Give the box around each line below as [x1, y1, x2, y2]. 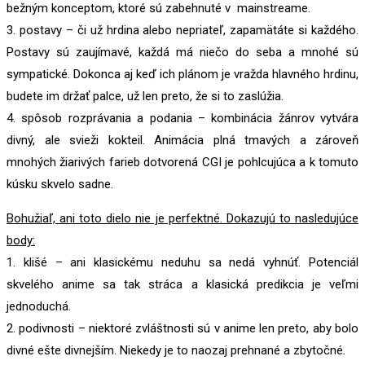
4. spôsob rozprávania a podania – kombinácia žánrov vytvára [7, 111, 358, 126]
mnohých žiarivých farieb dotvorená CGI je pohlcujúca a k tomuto [7, 155, 358, 170]
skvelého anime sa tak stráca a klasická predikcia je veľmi [7, 277, 358, 292]
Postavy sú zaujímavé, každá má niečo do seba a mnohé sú [7, 45, 358, 60]
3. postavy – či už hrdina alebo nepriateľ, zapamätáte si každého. [7, 23, 358, 38]
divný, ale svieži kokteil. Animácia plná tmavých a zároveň [7, 133, 358, 148]
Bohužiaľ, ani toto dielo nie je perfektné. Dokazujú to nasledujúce [7, 211, 358, 226]
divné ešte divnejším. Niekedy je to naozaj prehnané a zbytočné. [7, 343, 345, 358]
